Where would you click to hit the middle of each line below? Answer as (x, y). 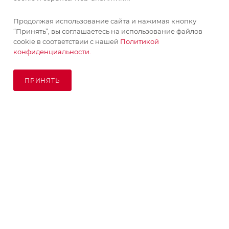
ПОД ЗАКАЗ (114, 89)
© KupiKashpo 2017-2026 (114, 139)
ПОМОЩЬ (27, 211)
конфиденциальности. (52, 52)
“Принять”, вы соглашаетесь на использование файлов (108, 31)
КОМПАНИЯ (32, 159)
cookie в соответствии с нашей (67, 41)
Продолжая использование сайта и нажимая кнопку (105, 21)
